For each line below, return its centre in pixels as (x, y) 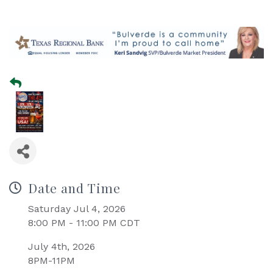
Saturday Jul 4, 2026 (77, 209)
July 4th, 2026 (62, 247)
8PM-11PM (51, 261)
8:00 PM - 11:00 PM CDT (84, 223)
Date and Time (74, 188)
